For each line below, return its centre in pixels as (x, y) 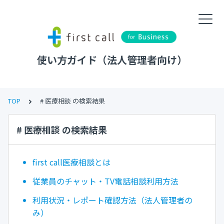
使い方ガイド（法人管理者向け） (112, 60)
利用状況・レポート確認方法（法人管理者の (112, 200)
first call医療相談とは (71, 162)
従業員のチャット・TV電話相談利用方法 (105, 181)
